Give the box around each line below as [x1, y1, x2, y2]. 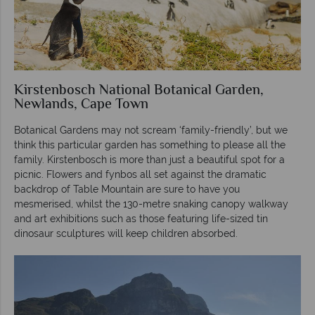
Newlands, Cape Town [14, 94, 148, 116]
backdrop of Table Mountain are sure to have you [14, 183, 240, 195]
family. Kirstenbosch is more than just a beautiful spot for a [14, 153, 285, 165]
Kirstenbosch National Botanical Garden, [14, 79, 264, 102]
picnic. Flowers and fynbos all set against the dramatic [14, 168, 266, 180]
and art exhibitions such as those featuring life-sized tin [14, 212, 268, 224]
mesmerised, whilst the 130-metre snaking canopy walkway [14, 198, 288, 210]
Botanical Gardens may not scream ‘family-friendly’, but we [14, 124, 288, 136]
